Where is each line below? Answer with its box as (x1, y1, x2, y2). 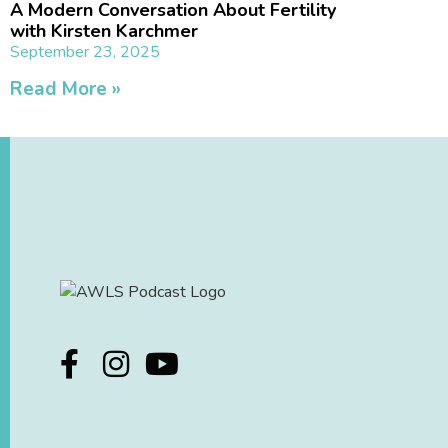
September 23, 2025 (10, 40, 160, 63)
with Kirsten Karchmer (10, 18, 198, 43)
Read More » (10, 75, 121, 102)
